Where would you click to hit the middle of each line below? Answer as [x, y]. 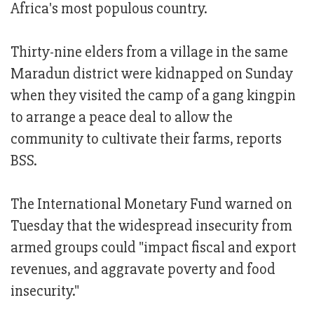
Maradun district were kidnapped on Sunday [152, 74]
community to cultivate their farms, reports [146, 139]
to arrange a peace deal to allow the [122, 118]
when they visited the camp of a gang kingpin [153, 96]
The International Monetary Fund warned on [151, 205]
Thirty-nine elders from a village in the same [149, 53]
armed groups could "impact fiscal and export [153, 248]
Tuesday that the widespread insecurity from [151, 226]
